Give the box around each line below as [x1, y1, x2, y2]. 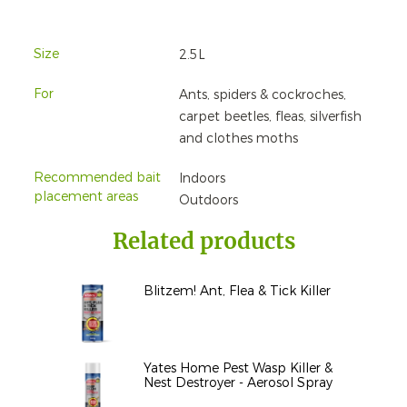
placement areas [34, 188, 138, 206]
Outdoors [179, 192, 238, 210]
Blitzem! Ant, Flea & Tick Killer [144, 282, 331, 300]
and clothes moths [179, 130, 298, 148]
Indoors [179, 170, 225, 188]
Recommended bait [34, 169, 161, 187]
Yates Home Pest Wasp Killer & [144, 359, 333, 377]
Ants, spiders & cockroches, [179, 86, 346, 104]
